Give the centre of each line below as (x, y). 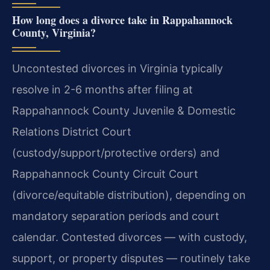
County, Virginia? (54, 33)
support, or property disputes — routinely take (131, 259)
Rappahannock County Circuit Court (105, 174)
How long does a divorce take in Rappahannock (122, 20)
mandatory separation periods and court (116, 216)
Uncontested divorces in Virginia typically (118, 69)
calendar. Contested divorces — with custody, (130, 237)
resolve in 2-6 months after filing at (102, 90)
